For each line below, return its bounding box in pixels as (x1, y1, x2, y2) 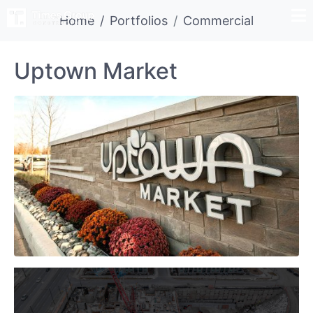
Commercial (183, 13, 254, 28)
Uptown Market (14, 57, 177, 85)
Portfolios (110, 13, 168, 28)
